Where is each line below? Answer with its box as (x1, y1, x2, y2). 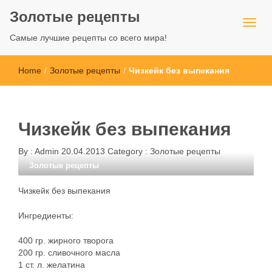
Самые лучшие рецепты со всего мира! (10, 33, 167, 42)
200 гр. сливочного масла (18, 248, 120, 257)
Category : (107, 146, 150, 156)
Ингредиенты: (18, 211, 73, 220)
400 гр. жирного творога (18, 236, 114, 245)
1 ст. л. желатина (18, 260, 85, 270)
